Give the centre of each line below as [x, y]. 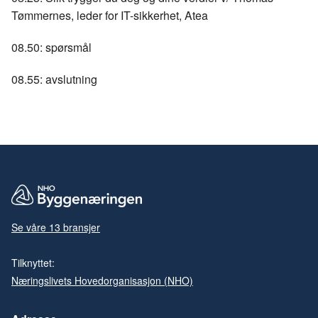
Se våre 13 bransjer [56, 227]
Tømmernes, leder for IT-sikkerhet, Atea [110, 15]
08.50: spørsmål [51, 47]
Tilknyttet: [34, 262]
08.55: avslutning [54, 79]
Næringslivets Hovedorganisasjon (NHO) [102, 280]
